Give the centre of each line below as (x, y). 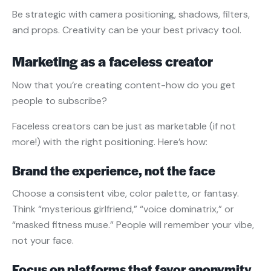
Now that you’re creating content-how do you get (124, 85)
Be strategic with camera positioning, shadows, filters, (131, 15)
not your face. (43, 241)
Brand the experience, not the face (114, 171)
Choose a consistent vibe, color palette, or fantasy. (126, 194)
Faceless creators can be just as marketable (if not (124, 126)
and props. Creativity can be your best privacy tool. (127, 30)
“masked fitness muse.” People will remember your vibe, (133, 225)
